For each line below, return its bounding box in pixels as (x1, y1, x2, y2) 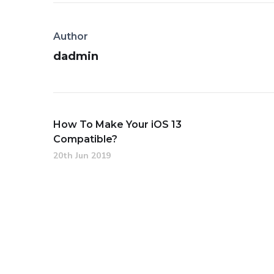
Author (53, 31, 88, 43)
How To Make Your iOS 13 (53, 119, 182, 131)
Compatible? (53, 133, 117, 146)
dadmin (53, 50, 98, 64)
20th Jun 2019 (53, 150, 111, 162)
